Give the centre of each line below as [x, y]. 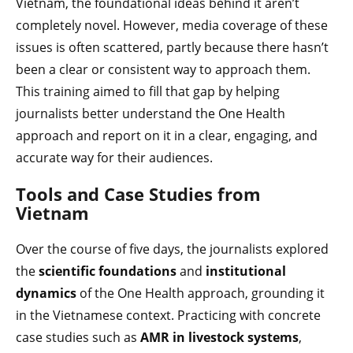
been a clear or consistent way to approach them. [163, 69]
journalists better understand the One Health [150, 113]
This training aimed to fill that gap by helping [148, 91]
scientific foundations [108, 271]
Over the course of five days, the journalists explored [172, 249]
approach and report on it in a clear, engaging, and [167, 135]
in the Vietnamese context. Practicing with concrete [168, 315]
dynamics [46, 293]
